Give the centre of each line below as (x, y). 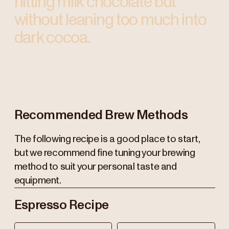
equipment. (38, 181)
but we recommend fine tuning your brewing (105, 153)
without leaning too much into (110, 20)
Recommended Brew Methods (101, 116)
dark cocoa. (52, 38)
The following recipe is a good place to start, (107, 140)
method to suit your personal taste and (95, 167)
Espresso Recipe (61, 205)
